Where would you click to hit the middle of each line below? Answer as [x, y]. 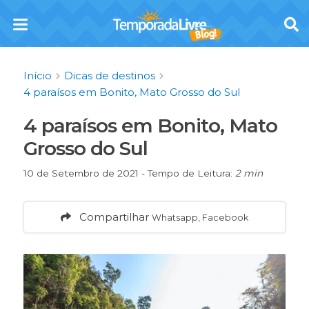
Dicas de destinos [109, 75]
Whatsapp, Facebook [200, 217]
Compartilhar [111, 217]
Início [37, 75]
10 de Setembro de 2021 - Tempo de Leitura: [129, 173]
